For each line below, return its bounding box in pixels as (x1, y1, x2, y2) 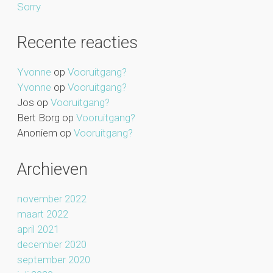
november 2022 (16, 192, 87, 205)
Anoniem (16, 127, 57, 140)
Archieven (16, 158, 88, 179)
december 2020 (16, 238, 87, 250)
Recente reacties (16, 32, 138, 53)
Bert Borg (16, 112, 60, 124)
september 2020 (16, 253, 90, 266)
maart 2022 (16, 207, 68, 220)
